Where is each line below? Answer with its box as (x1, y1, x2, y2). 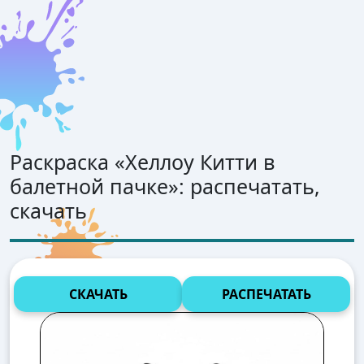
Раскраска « (10, 148, 125, 175)
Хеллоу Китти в (125, 148, 275, 175)
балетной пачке (10, 172, 168, 200)
